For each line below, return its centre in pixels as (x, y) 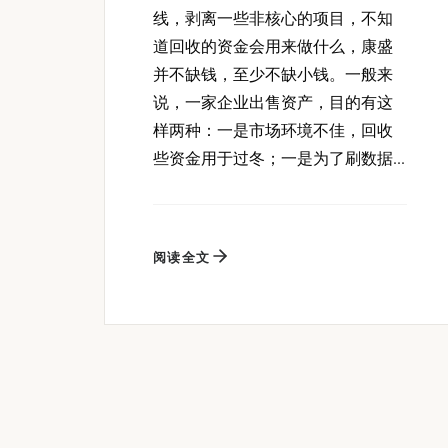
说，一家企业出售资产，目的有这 (273, 101)
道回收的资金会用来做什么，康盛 (273, 45)
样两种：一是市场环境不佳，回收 (273, 129)
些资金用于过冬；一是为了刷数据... (279, 157)
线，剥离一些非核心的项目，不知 (273, 17)
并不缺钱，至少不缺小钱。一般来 (273, 73)
